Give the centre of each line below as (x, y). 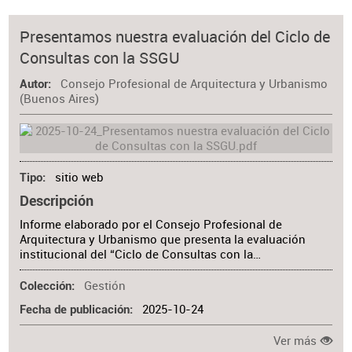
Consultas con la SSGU (100, 58)
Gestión (104, 286)
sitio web (79, 177)
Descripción (57, 201)
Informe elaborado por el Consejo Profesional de (151, 225)
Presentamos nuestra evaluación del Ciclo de (175, 37)
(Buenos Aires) (60, 99)
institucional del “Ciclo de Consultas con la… (141, 255)
